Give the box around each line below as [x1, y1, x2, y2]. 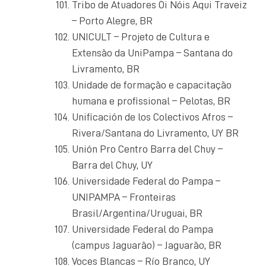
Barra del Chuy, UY [72, 159, 153, 170]
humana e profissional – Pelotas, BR [72, 95, 230, 106]
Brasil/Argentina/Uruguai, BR [72, 207, 202, 218]
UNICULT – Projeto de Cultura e [72, 31, 210, 42]
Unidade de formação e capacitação [72, 79, 232, 90]
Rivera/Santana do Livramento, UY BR [72, 127, 239, 138]
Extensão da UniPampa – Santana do [72, 47, 233, 58]
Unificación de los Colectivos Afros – [72, 111, 233, 122]
